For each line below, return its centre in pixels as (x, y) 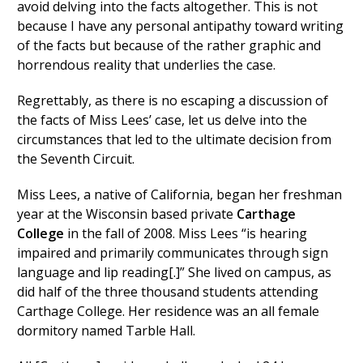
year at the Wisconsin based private (126, 214)
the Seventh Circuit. (75, 159)
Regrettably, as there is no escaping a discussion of (172, 100)
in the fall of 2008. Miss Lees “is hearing (185, 233)
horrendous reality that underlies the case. (146, 65)
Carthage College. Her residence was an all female (168, 311)
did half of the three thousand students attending (167, 292)
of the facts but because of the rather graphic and (169, 45)
